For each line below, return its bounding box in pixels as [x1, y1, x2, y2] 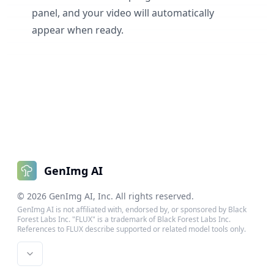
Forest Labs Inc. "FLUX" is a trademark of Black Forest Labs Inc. [17, 214, 231, 224]
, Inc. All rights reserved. [93, 190, 194, 202]
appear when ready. [32, 23, 124, 37]
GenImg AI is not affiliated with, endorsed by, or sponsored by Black [17, 204, 246, 215]
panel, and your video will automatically [32, 6, 214, 20]
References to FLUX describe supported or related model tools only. [17, 224, 246, 234]
